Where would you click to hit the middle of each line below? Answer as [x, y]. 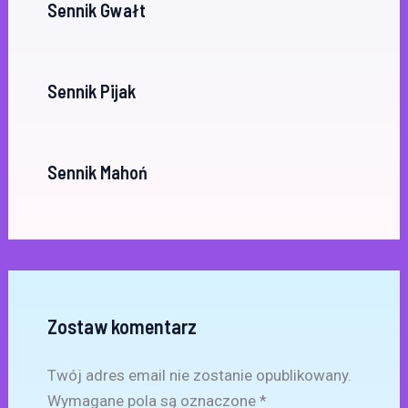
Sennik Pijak [91, 91]
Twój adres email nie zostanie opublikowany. [199, 375]
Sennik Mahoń [97, 172]
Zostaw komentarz [122, 326]
